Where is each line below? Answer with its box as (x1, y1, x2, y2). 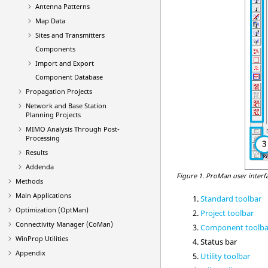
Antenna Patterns (35, 2, 90, 11)
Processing (25, 133, 60, 142)
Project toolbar (200, 207, 254, 218)
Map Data (35, 16, 65, 25)
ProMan (206, 170, 232, 180)
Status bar (200, 236, 237, 247)
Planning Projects (25, 110, 81, 119)
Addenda (25, 162, 54, 171)
